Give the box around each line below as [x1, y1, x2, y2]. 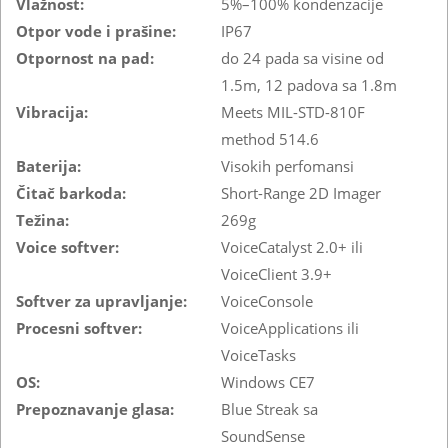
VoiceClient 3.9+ [221, 263, 332, 284]
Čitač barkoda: [16, 182, 126, 203]
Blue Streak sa [221, 398, 318, 419]
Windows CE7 [221, 371, 315, 392]
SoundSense [221, 425, 305, 446]
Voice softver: [16, 236, 119, 257]
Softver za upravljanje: [16, 290, 187, 311]
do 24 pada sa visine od [221, 47, 384, 68]
